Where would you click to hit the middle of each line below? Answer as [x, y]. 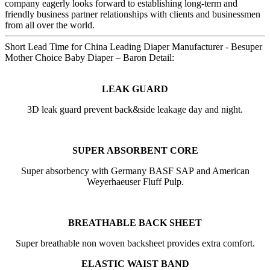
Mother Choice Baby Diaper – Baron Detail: [89, 57]
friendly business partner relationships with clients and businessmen [133, 14]
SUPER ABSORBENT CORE [135, 150]
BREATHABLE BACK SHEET [135, 222]
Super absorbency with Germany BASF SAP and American [135, 171]
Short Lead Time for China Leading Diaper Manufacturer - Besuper [133, 46]
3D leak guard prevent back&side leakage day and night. [135, 109]
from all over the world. [50, 25]
